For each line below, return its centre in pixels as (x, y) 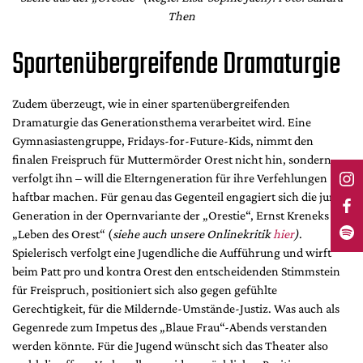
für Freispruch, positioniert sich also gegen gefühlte (145, 289)
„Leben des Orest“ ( (62, 233)
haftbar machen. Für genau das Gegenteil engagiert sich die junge (180, 196)
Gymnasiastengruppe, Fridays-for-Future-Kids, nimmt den (163, 140)
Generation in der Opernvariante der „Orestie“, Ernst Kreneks (171, 215)
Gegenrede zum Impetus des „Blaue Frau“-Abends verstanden (170, 327)
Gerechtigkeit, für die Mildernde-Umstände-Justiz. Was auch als (176, 308)
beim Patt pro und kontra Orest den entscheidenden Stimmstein (176, 271)
